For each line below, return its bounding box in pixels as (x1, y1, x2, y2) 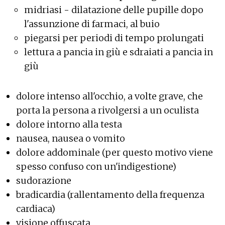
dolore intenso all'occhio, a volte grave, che (16, 90, 203, 102)
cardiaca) (16, 202, 55, 214)
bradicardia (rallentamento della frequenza (16, 188, 204, 200)
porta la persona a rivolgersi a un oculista (16, 104, 199, 116)
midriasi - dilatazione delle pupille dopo (24, 4, 203, 16)
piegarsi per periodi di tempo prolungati (24, 32, 204, 44)
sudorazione (16, 174, 71, 186)
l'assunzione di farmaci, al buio (24, 18, 160, 30)
